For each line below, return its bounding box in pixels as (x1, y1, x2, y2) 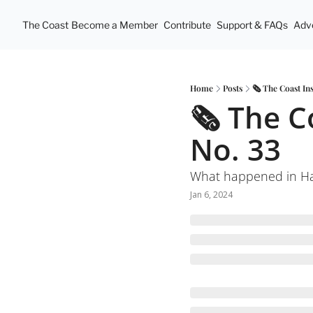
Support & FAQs (217, 19, 288, 31)
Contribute (163, 19, 211, 31)
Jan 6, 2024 (190, 188, 233, 201)
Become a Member (71, 19, 158, 31)
